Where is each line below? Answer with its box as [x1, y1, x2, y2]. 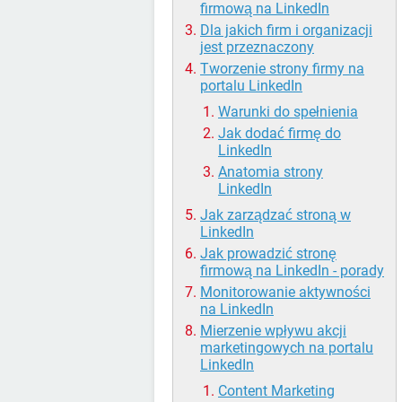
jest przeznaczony [200, 39, 314, 57]
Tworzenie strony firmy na [200, 60, 364, 78]
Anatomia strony [218, 163, 323, 181]
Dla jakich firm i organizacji [200, 22, 372, 39]
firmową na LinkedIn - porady [200, 262, 384, 280]
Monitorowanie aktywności [200, 284, 371, 301]
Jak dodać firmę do [218, 125, 341, 143]
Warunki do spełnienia [218, 103, 358, 121]
